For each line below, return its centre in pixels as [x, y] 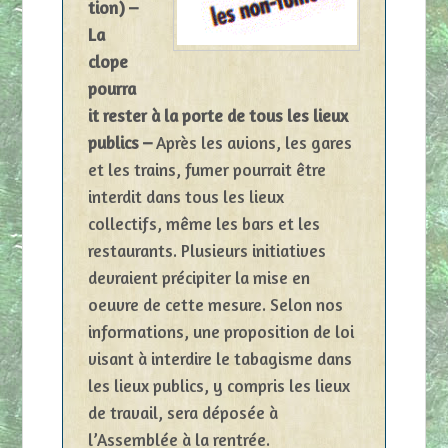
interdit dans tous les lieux [185, 196]
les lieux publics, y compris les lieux [218, 385]
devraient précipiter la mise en [198, 277]
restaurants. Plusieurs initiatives [206, 250]
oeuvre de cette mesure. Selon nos [215, 304]
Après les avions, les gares [253, 142]
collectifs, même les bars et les [203, 223]
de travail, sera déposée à [182, 412]
